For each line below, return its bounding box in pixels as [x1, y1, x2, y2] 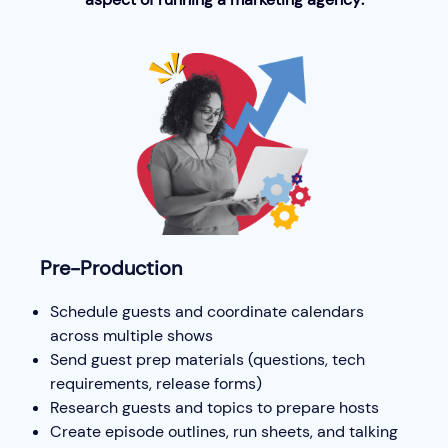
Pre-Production [40, 254, 182, 281]
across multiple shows [50, 324, 213, 346]
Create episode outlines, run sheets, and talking [50, 420, 398, 442]
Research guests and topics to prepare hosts [50, 396, 379, 418]
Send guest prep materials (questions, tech [50, 348, 365, 370]
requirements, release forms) [50, 372, 262, 394]
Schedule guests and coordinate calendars [50, 300, 364, 322]
